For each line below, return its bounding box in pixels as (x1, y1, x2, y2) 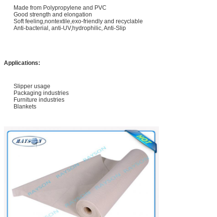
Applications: (4, 59, 40, 66)
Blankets (14, 103, 36, 110)
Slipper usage (14, 82, 50, 90)
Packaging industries (14, 89, 69, 96)
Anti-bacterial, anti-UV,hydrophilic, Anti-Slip (14, 24, 126, 31)
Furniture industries (14, 96, 64, 103)
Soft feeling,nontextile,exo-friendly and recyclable (14, 17, 143, 25)
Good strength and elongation (14, 11, 92, 18)
